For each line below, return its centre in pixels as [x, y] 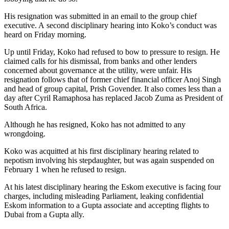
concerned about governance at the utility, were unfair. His [98, 70]
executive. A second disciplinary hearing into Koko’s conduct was [110, 25]
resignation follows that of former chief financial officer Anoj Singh [112, 79]
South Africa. [26, 107]
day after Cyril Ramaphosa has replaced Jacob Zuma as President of [113, 98]
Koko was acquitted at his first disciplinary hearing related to [101, 151]
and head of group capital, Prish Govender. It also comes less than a [113, 88]
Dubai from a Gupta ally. [44, 214]
